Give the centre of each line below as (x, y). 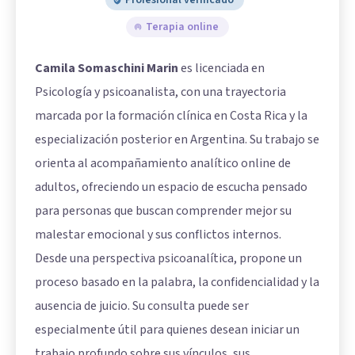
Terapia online (182, 27)
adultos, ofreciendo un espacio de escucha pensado (171, 187)
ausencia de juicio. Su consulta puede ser (142, 306)
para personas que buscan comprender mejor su (163, 211)
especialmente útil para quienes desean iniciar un (167, 330)
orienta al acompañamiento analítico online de (163, 164)
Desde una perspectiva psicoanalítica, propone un (168, 259)
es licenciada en (221, 69)
